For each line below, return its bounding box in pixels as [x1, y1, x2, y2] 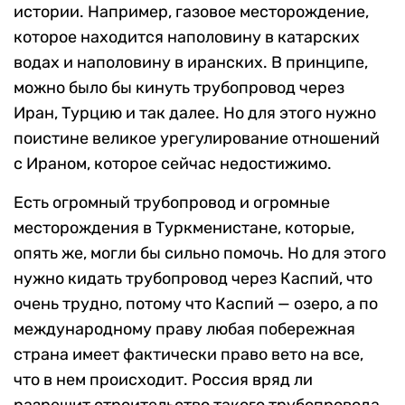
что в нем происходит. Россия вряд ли [14, 369, 313, 390]
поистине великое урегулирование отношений [14, 127, 380, 148]
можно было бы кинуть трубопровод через [14, 77, 344, 98]
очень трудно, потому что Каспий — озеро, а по [14, 293, 378, 314]
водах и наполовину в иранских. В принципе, [14, 52, 368, 72]
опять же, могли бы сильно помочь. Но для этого [14, 242, 386, 263]
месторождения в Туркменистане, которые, [14, 217, 354, 238]
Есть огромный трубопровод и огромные [14, 192, 330, 212]
